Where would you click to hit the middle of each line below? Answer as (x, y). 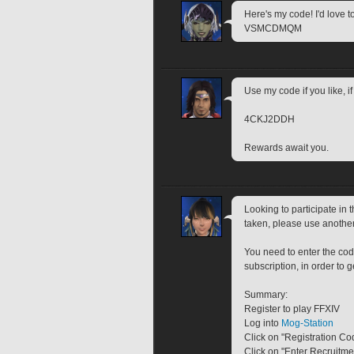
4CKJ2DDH (269, 119)
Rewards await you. (286, 147)
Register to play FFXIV (292, 309)
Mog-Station (307, 324)
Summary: (266, 295)
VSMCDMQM (273, 28)
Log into (263, 324)
